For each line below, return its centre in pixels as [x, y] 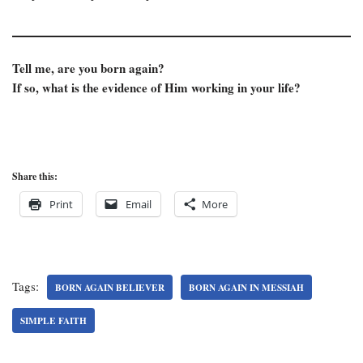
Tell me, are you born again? [88, 68]
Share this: [35, 176]
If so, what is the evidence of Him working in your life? [158, 88]
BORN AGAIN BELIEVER [110, 287]
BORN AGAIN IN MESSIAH [246, 287]
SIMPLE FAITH [53, 320]
